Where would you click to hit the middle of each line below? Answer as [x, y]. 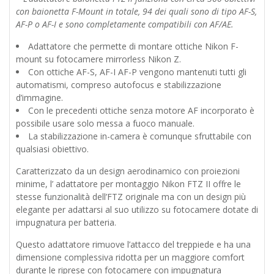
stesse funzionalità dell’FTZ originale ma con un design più [131, 196]
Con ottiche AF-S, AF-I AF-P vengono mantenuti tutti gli [137, 72]
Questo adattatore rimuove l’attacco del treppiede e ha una [133, 244]
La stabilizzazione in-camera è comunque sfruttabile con [140, 136]
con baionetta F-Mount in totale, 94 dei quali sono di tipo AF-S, [136, 11]
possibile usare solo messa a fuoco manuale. [105, 123]
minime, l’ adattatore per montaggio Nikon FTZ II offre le [128, 183]
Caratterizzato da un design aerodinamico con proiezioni [128, 171]
